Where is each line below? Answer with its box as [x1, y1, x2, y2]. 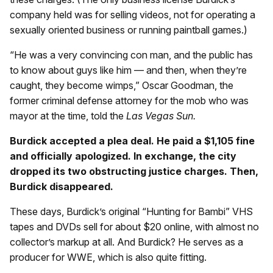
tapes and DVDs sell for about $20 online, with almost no [10, 220, 259, 233]
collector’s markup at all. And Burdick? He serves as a [10, 235, 243, 248]
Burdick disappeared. [10, 180, 113, 193]
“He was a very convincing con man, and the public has [10, 48, 253, 61]
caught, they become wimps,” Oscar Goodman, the [10, 79, 233, 91]
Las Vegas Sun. [126, 109, 196, 122]
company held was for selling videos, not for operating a [10, 8, 255, 21]
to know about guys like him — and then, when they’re [10, 63, 247, 76]
